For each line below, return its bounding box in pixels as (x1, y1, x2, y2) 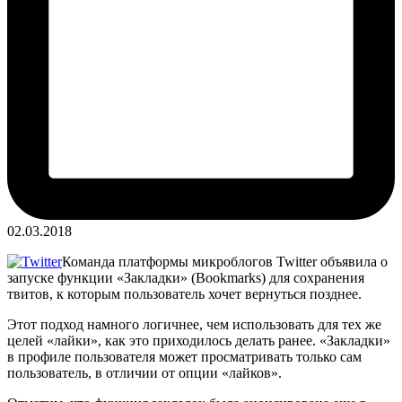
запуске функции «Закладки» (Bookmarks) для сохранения (7, 269, 364, 285)
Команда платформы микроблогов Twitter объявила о (62, 253, 388, 269)
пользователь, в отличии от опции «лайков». (7, 364, 282, 380)
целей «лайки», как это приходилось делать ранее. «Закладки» (7, 332, 390, 348)
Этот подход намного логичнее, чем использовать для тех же (7, 316, 381, 332)
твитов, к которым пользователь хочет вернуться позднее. (7, 285, 362, 301)
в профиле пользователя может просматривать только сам (7, 348, 362, 364)
